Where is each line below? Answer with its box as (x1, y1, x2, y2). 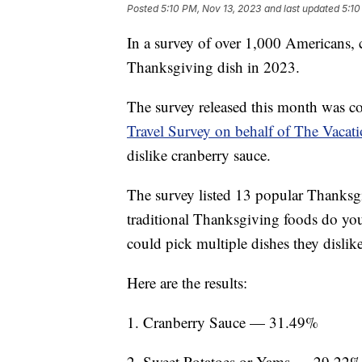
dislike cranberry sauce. (127, 145, 271, 166)
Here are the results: (127, 272, 247, 293)
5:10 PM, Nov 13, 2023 (161, 2, 261, 15)
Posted (127, 2, 161, 15)
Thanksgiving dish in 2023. (127, 57, 305, 78)
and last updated (264, 2, 339, 15)
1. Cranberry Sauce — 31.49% (127, 312, 318, 333)
